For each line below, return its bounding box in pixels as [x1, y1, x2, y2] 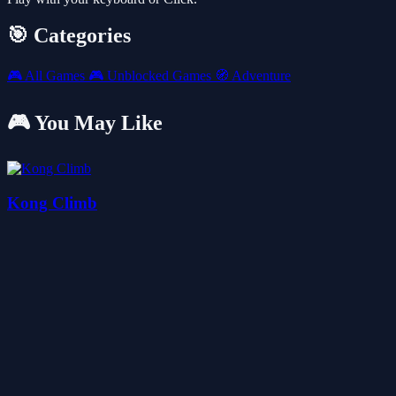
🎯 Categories [7, 24, 131, 48]
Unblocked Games [103, 68, 215, 84]
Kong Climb [7, 193, 97, 212]
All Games [22, 68, 88, 84]
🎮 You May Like [7, 111, 163, 135]
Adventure [229, 68, 291, 84]
